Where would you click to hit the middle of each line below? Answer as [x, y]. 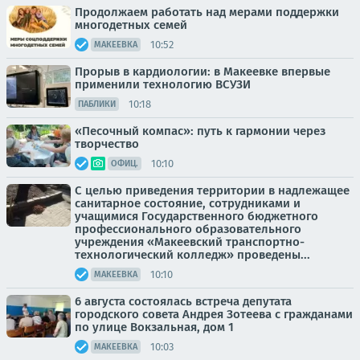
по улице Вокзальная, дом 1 [154, 327]
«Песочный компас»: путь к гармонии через [200, 131]
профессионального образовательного [188, 229]
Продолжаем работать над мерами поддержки [207, 12]
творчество [107, 144]
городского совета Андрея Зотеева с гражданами [214, 314]
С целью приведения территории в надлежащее [212, 190]
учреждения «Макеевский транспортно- [190, 242]
